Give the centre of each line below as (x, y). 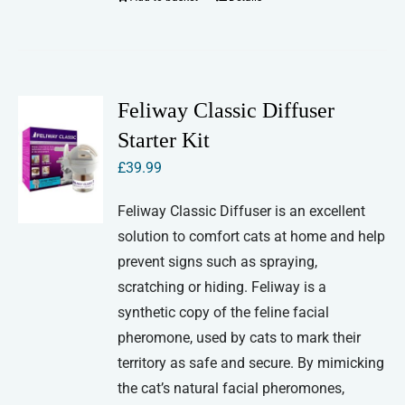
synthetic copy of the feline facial (224, 313)
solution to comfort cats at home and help (252, 237)
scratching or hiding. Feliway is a (222, 287)
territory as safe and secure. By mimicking (251, 363)
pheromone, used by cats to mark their (240, 338)
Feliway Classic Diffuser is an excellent (242, 212)
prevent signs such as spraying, (218, 262)
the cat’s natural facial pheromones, (231, 389)
